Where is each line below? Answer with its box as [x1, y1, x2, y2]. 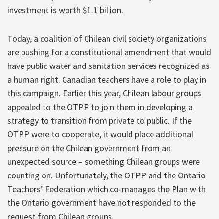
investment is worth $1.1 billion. [7, 4, 123, 16]
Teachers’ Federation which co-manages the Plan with [7, 183, 206, 195]
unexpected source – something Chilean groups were [7, 155, 200, 167]
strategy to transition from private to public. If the [7, 114, 192, 126]
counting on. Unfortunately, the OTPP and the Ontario [7, 169, 206, 181]
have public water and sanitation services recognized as [7, 60, 210, 71]
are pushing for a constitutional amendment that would [7, 46, 211, 58]
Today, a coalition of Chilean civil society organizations [7, 32, 207, 44]
